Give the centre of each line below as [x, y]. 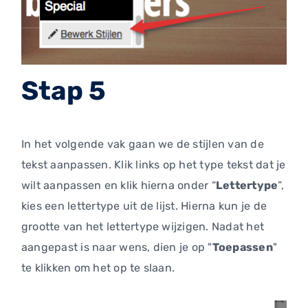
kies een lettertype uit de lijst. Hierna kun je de [144, 206]
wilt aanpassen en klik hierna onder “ [119, 186]
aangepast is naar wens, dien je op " [117, 247]
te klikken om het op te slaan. [98, 268]
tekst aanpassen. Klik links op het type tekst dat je [154, 165]
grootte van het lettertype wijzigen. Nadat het [143, 227]
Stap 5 [64, 91]
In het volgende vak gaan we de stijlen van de [143, 144]
